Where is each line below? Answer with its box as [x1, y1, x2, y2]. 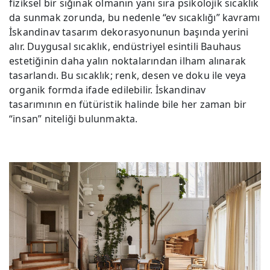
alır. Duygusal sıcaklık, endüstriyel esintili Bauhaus [9, 39, 242, 53]
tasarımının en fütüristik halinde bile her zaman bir [9, 97, 247, 111]
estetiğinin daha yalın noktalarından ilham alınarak [9, 54, 246, 67]
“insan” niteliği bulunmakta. [9, 111, 138, 125]
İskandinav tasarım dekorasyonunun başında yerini [9, 25, 249, 39]
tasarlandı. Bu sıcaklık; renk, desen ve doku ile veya [9, 68, 246, 82]
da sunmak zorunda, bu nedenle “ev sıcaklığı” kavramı [9, 10, 260, 24]
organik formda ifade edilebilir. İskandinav [9, 83, 206, 96]
